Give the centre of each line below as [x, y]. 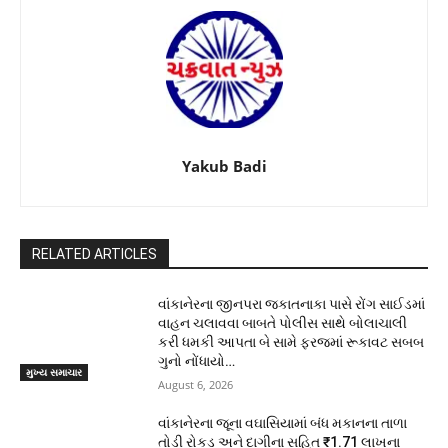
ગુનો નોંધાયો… [197, 361]
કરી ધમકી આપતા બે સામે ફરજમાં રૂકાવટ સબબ [291, 342]
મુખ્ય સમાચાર [54, 371]
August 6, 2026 [196, 385]
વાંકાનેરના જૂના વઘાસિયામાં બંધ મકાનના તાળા [283, 423]
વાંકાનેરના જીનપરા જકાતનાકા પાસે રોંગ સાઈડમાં [292, 304]
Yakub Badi [224, 166]
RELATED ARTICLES [94, 254]
